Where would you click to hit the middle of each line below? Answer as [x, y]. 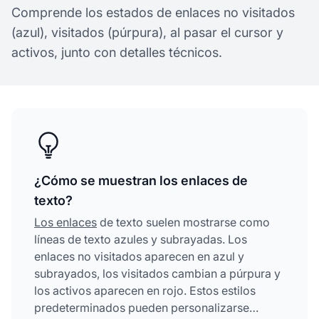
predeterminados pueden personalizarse [142, 307]
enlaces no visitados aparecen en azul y [139, 256]
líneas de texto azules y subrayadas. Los [141, 239]
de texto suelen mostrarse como [183, 222]
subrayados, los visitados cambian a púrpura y [157, 273]
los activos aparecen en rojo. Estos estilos [145, 290]
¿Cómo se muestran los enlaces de [141, 180]
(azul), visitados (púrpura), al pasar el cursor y [147, 32]
